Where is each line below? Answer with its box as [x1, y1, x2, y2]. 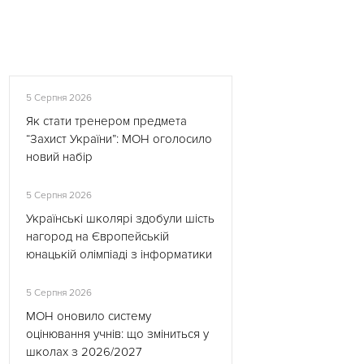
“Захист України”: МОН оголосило [26, 132, 212, 146]
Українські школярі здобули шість [26, 211, 214, 226]
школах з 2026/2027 [26, 344, 142, 359]
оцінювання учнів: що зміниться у [26, 327, 209, 341]
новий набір [26, 149, 93, 164]
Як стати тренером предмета [26, 114, 187, 128]
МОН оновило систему [26, 309, 151, 323]
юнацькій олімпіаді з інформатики [26, 247, 212, 262]
